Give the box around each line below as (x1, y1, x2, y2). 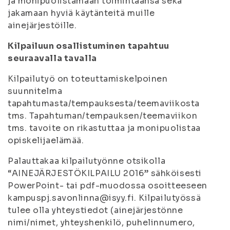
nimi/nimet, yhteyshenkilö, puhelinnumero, (8, 217, 195, 228)
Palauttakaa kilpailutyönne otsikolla (8, 156, 166, 166)
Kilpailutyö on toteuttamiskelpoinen (8, 73, 168, 84)
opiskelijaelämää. (8, 135, 84, 146)
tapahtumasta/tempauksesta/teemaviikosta (8, 98, 200, 109)
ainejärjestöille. (8, 20, 77, 31)
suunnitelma (8, 86, 63, 97)
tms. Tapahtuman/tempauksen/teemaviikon (8, 110, 198, 121)
